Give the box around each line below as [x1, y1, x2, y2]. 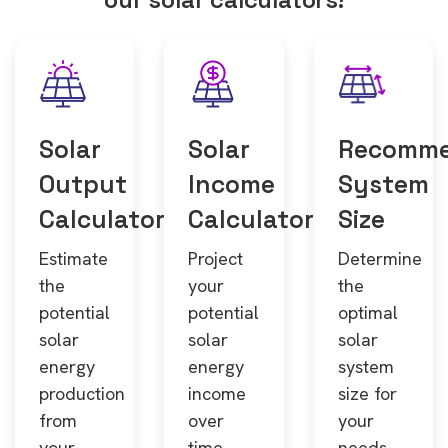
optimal [337, 301, 398, 324]
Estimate [39, 247, 108, 270]
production [39, 382, 125, 405]
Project [188, 247, 244, 270]
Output [39, 169, 127, 200]
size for [337, 382, 397, 405]
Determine [337, 247, 422, 270]
